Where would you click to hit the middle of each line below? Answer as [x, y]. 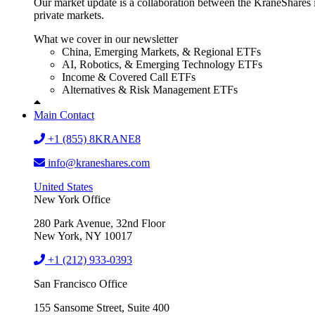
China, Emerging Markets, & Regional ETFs [161, 51]
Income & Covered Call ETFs [129, 77]
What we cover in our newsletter [106, 39]
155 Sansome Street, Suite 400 [102, 307]
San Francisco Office [81, 283]
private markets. [69, 15]
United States [63, 186]
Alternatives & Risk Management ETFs [150, 89]
